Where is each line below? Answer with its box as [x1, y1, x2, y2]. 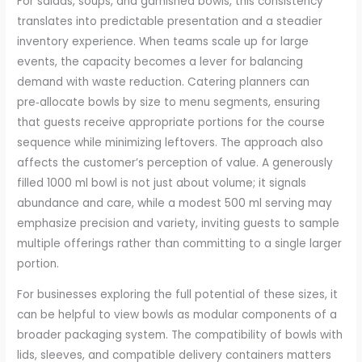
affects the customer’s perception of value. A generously [17, 154, 334, 170]
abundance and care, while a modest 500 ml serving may [17, 195, 333, 211]
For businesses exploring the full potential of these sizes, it [17, 287, 339, 303]
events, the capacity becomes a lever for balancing [17, 53, 304, 69]
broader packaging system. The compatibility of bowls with [17, 327, 343, 343]
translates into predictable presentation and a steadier [17, 13, 323, 29]
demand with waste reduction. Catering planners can [17, 74, 310, 90]
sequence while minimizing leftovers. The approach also [17, 134, 324, 150]
